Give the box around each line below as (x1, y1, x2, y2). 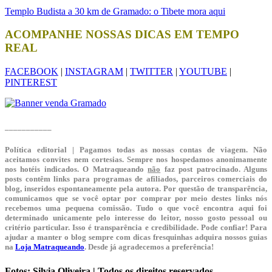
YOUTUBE (179, 66, 227, 77)
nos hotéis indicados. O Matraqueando (5, 165, 148, 174)
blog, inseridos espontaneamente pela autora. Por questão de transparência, (5, 184, 267, 194)
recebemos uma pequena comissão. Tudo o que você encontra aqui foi (5, 203, 267, 213)
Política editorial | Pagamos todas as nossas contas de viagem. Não (5, 145, 267, 155)
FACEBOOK (5, 66, 58, 77)
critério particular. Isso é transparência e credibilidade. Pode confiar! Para (5, 223, 267, 233)
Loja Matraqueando (15, 242, 84, 252)
